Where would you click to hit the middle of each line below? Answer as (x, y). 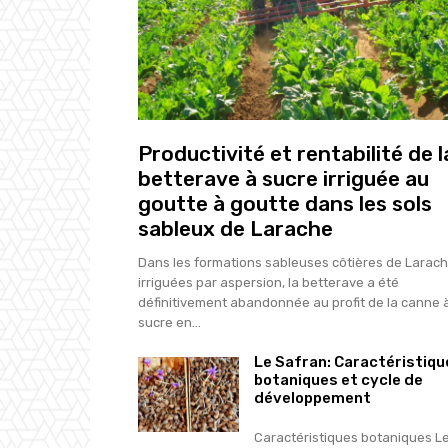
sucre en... (169, 322)
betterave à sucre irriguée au (283, 178)
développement (312, 397)
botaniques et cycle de (338, 379)
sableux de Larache (235, 228)
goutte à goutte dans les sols (285, 203)
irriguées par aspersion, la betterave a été (268, 282)
